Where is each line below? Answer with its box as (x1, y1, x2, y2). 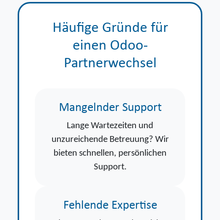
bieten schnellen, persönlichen (54, 148, 166, 158)
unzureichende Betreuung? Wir (51, 135, 169, 144)
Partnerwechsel (63, 55, 157, 71)
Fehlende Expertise (63, 199, 157, 212)
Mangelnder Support (58, 101, 162, 114)
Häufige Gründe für (52, 20, 168, 36)
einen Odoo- (72, 38, 148, 54)
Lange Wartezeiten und (67, 121, 153, 131)
